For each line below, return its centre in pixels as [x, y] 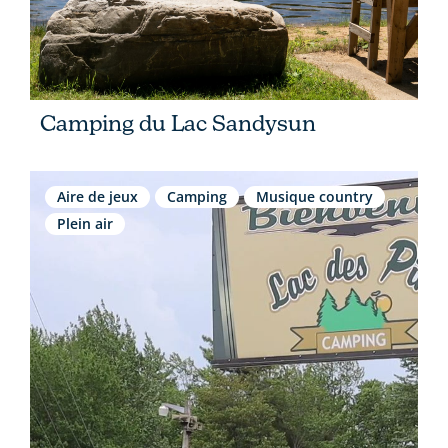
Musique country [314, 196]
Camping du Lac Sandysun [178, 122]
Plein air [85, 223]
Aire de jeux [97, 196]
